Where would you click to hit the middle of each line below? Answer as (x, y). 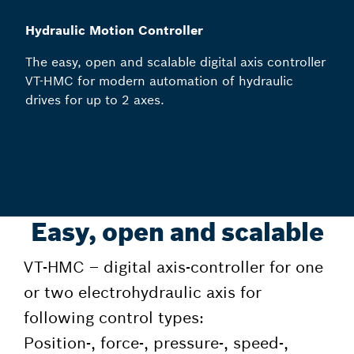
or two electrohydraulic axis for (143, 292)
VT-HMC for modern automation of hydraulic (159, 81)
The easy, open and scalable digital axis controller (175, 62)
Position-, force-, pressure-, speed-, (156, 343)
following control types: (114, 317)
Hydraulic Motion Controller (114, 30)
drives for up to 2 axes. (95, 100)
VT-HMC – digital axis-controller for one (173, 267)
